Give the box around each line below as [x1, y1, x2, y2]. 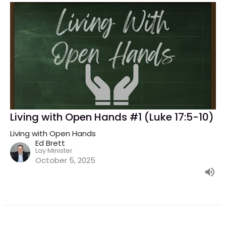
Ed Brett [35, 137, 65, 148]
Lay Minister [35, 145, 73, 155]
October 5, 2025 [35, 154, 95, 165]
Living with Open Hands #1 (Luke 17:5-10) [10, 109, 214, 124]
